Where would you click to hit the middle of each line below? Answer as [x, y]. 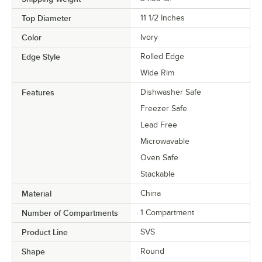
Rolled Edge [162, 56]
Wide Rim [157, 73]
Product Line [45, 232]
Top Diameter [46, 18]
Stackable [158, 174]
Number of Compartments [70, 213]
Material [37, 193]
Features [38, 92]
